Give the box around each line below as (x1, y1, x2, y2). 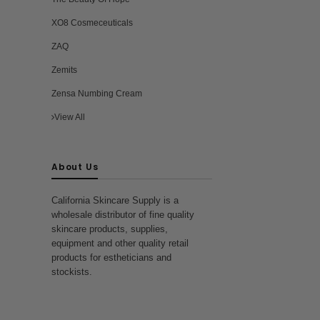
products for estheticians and (51, 252, 171, 263)
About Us (51, 161, 99, 173)
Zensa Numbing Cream (51, 89, 142, 99)
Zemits (51, 65, 77, 75)
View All (54, 112, 85, 122)
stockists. (51, 266, 92, 277)
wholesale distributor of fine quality (51, 209, 194, 220)
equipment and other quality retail (51, 238, 189, 249)
